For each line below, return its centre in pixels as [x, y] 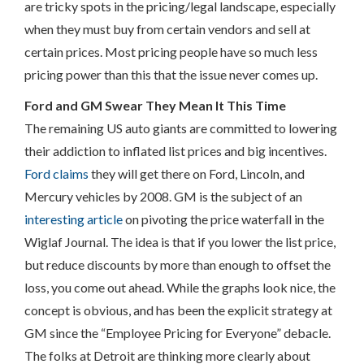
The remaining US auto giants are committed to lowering [181, 128]
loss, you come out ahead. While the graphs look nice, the [180, 287]
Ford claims [56, 173]
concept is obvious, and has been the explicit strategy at [178, 310]
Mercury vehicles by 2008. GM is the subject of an [163, 196]
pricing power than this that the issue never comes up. [171, 74]
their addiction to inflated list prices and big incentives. [175, 151]
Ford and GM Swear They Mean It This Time [155, 105]
